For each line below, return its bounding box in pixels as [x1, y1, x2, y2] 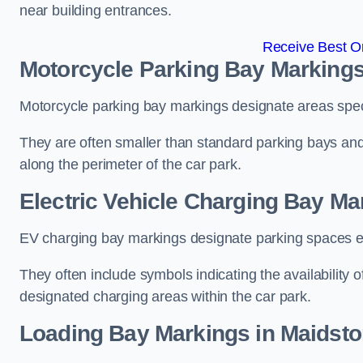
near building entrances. [19, 2, 172, 19]
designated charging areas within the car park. [19, 288, 311, 305]
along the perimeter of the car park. [19, 156, 241, 173]
